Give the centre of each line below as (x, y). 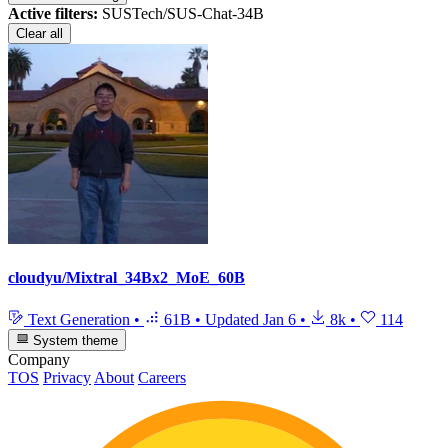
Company (39, 360)
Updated (234, 319)
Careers (162, 378)
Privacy (67, 378)
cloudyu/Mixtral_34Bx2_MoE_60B (126, 278)
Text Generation (79, 319)
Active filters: (53, 14)
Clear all (39, 34)
